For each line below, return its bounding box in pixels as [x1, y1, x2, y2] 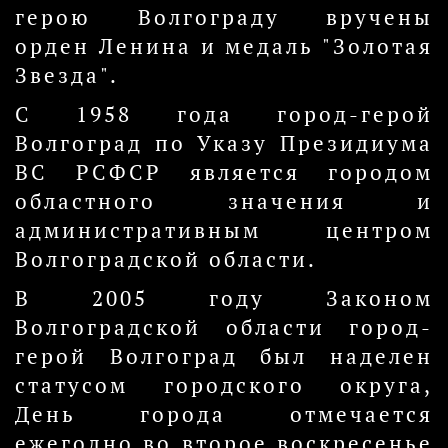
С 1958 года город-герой [15, 101, 433, 128]
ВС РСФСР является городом [15, 159, 433, 186]
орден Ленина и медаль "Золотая [15, 33, 433, 60]
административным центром [15, 217, 433, 244]
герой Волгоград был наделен [15, 343, 433, 370]
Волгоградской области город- [15, 314, 433, 341]
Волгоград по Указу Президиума [15, 130, 433, 157]
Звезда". [15, 62, 119, 89]
